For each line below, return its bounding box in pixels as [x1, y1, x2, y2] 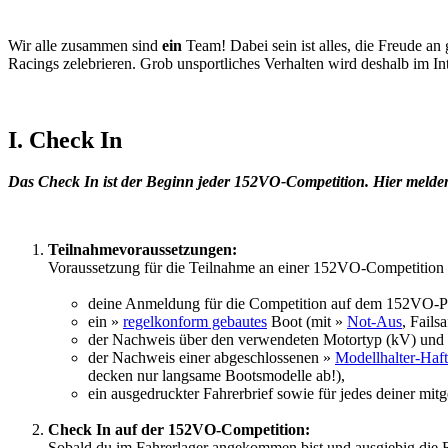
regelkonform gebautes [123, 313, 267, 331]
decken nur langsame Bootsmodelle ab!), [88, 367, 345, 385]
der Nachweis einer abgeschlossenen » [88, 349, 335, 367]
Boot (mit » [267, 313, 347, 331]
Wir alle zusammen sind [8, 36, 162, 54]
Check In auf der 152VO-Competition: [48, 421, 310, 439]
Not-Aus [347, 313, 402, 331]
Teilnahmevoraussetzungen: [48, 241, 237, 259]
